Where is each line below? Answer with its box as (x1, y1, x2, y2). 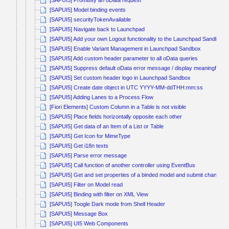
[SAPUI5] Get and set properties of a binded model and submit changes (50, 172, 226, 178)
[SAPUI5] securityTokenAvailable (50, 16, 131, 23)
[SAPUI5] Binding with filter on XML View (50, 191, 149, 198)
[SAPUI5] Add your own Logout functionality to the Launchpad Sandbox (50, 36, 225, 42)
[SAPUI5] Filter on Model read (50, 181, 123, 188)
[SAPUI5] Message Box (50, 211, 108, 217)
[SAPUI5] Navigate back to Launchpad (50, 26, 145, 33)
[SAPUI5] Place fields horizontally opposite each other (50, 113, 182, 120)
